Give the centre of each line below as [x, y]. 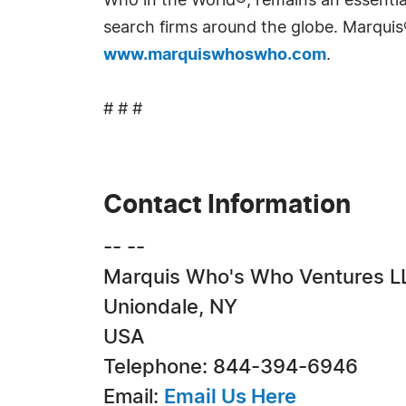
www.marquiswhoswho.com [215, 55]
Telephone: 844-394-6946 [231, 367]
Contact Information [227, 206]
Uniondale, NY [170, 307]
